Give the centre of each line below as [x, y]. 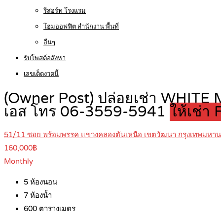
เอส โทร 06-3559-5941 [87, 112]
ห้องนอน [43, 182]
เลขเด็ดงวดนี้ [41, 74]
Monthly [18, 162]
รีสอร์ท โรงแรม [65, 11]
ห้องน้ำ [40, 196]
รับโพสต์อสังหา [45, 58]
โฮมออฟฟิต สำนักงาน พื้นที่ [81, 27]
